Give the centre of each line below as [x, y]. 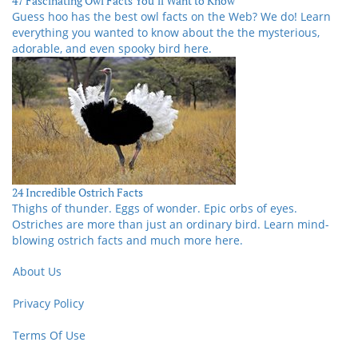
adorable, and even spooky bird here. [112, 49]
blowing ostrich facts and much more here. [127, 241]
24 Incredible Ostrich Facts [78, 193]
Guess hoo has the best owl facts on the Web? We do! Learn [171, 17]
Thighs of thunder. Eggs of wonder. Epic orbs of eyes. [155, 209]
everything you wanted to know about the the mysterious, [166, 33]
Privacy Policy [48, 303]
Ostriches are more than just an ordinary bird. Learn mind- [171, 225]
